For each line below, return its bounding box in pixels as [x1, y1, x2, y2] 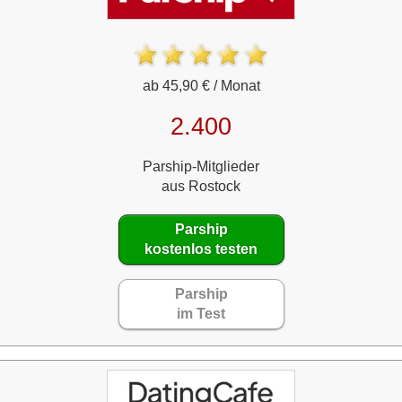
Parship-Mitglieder [143, 158, 259, 174]
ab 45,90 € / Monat [142, 77, 260, 93]
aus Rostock [162, 178, 240, 194]
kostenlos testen [144, 240, 258, 257]
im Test [177, 305, 225, 321]
